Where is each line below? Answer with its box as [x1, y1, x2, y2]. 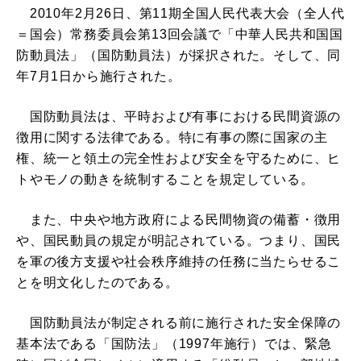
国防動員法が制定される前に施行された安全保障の [16, 315, 342, 330]
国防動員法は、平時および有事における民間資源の [16, 109, 342, 123]
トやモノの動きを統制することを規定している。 [16, 172, 314, 186]
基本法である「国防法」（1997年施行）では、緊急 [16, 336, 333, 351]
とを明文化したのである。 [16, 275, 179, 289]
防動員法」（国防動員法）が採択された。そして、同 [16, 48, 342, 62]
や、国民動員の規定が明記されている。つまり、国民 [16, 233, 342, 247]
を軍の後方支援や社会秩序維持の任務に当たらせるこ [16, 254, 342, 268]
